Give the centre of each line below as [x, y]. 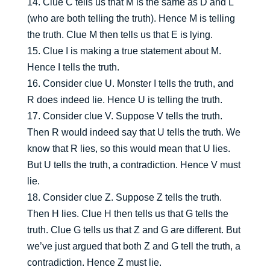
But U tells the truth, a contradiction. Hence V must [133, 165]
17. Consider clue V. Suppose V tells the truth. [124, 116]
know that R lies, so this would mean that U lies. [128, 149]
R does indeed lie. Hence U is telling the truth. [124, 100]
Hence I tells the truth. [73, 67]
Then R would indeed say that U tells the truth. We [133, 133]
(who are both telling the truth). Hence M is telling [131, 19]
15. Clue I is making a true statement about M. [124, 51]
